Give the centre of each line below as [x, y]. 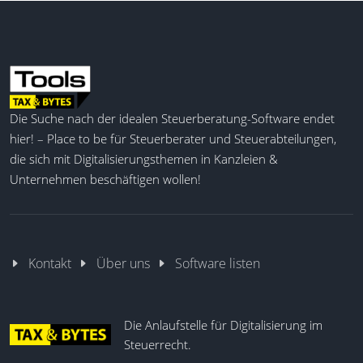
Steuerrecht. [158, 344]
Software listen [218, 263]
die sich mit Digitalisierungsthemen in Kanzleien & [144, 158]
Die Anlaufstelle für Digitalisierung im [223, 325]
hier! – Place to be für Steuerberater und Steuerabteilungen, [173, 138]
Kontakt [50, 263]
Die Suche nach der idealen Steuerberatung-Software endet [172, 118]
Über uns [123, 263]
